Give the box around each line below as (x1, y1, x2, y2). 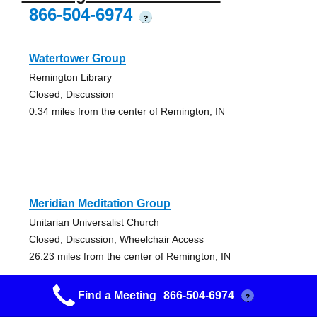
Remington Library (28, 71, 112, 83)
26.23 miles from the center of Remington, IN (28, 250, 231, 263)
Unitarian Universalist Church (28, 217, 159, 229)
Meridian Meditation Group (28, 197, 171, 210)
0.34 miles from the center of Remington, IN (28, 105, 225, 117)
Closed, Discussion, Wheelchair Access (28, 234, 204, 246)
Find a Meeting (77, 289, 156, 301)
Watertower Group (28, 52, 126, 65)
